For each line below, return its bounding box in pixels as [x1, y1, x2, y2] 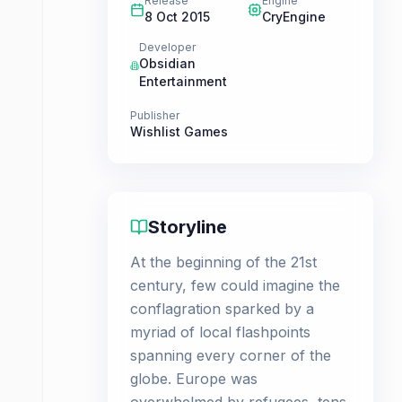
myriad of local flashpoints [130, 323, 310, 341]
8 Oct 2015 [144, 9, 210, 24]
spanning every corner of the [130, 346, 331, 364]
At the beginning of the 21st [130, 253, 317, 271]
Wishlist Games [130, 124, 228, 139]
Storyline [148, 216, 227, 238]
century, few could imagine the [130, 276, 340, 294]
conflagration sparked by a [130, 300, 314, 318]
